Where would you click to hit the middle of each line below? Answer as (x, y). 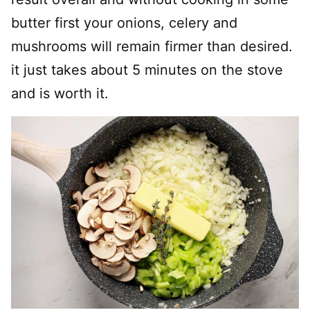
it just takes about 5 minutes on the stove (147, 70)
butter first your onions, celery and (124, 23)
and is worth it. (60, 93)
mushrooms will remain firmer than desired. (152, 46)
